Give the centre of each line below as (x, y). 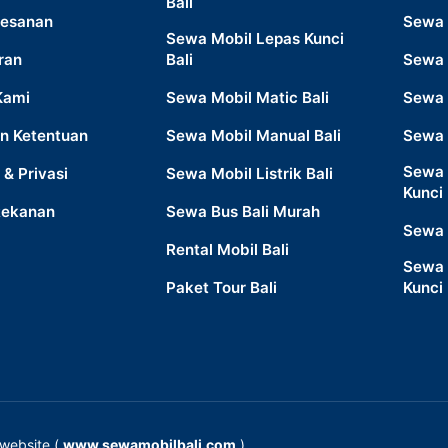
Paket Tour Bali (221, 287)
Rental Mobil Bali (227, 249)
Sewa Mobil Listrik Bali (249, 173)
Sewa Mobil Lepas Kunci (254, 38)
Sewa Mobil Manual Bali (253, 135)
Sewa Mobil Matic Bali (247, 97)
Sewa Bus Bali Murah (242, 211)
